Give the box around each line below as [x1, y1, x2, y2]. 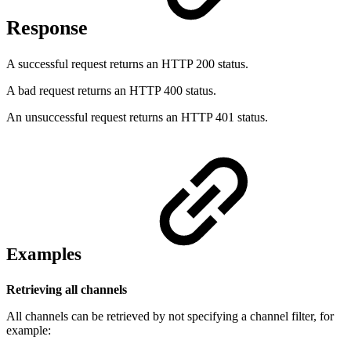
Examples [6, 244, 86, 264]
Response [6, 16, 93, 40]
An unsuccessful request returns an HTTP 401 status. [6, 110, 268, 124]
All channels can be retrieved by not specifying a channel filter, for [6, 309, 334, 323]
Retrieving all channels [6, 282, 127, 296]
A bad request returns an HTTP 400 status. [6, 83, 216, 97]
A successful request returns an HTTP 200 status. [6, 56, 248, 71]
